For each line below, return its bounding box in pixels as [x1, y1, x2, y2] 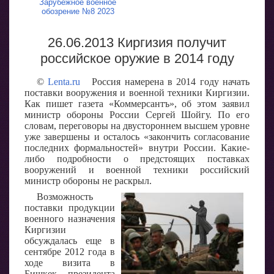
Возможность [37, 191, 93, 202]
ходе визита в [24, 257, 115, 268]
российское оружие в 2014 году [40, 50, 234, 66]
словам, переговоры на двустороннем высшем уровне [24, 120, 250, 131]
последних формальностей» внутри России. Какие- [24, 142, 250, 153]
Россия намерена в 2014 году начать [80, 76, 250, 87]
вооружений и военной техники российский [24, 164, 250, 175]
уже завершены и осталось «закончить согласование [24, 131, 250, 142]
